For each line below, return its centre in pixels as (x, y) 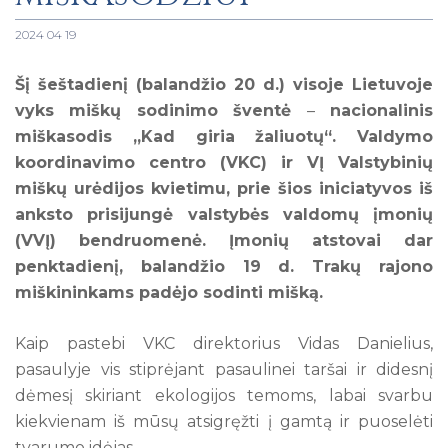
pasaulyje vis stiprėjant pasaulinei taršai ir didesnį (224, 369)
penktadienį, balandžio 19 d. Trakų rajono (224, 266)
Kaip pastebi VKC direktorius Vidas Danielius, (224, 343)
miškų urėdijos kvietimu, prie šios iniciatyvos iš (224, 188)
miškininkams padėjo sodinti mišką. (169, 292)
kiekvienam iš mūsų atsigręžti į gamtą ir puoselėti (224, 421)
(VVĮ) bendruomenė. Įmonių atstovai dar (224, 240)
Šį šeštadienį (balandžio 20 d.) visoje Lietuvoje (224, 84)
